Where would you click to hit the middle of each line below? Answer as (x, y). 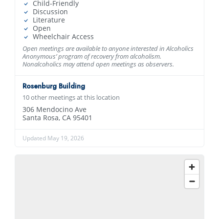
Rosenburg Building (54, 86)
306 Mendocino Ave (55, 109)
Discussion (49, 11)
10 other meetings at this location (71, 97)
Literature (48, 20)
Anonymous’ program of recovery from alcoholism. (92, 56)
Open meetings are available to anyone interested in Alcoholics (108, 48)
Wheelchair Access (62, 36)
